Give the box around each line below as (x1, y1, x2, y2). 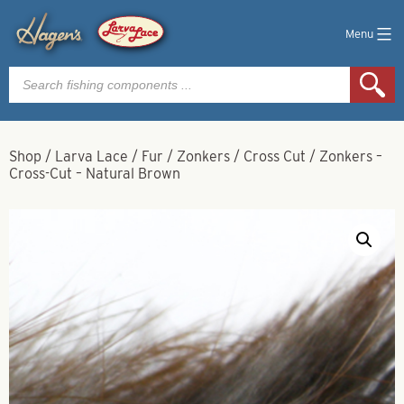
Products (8, 64, 67, 81)
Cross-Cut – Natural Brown (9, 165, 180, 182)
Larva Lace (55, 148, 128, 165)
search (8, 78, 52, 96)
